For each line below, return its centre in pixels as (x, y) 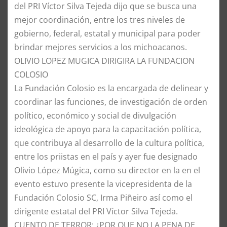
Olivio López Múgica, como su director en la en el (107, 171)
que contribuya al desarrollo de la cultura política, (109, 143)
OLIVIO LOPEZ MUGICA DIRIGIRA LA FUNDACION (104, 61)
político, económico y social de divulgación (95, 116)
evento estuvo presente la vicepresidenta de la (103, 184)
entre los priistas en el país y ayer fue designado (106, 157)
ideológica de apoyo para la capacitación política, (108, 129)
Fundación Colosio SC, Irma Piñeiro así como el (103, 198)
